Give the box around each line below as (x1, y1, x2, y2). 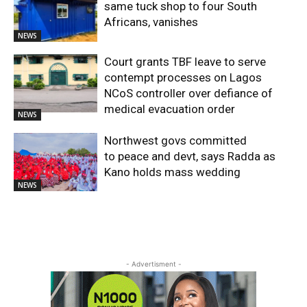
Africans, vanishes (104, 14, 199, 29)
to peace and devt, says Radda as (104, 149, 276, 163)
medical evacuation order (104, 101, 236, 116)
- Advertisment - (125, 260, 182, 269)
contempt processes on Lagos (104, 70, 262, 84)
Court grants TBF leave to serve (104, 54, 267, 69)
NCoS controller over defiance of (104, 86, 273, 100)
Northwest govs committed (104, 133, 247, 147)
